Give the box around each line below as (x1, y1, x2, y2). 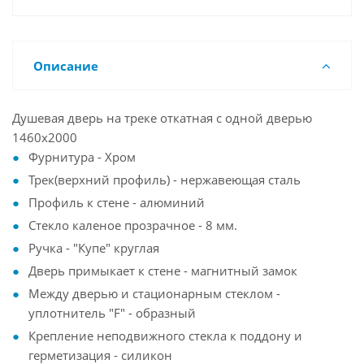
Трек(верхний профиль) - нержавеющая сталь (28, 171, 301, 188)
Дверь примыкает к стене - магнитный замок (28, 262, 297, 279)
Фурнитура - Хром (28, 149, 136, 165)
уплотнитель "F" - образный (28, 305, 196, 321)
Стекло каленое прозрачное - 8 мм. (28, 217, 237, 233)
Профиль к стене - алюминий (28, 194, 205, 210)
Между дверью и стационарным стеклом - (28, 285, 280, 301)
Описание (33, 58, 98, 74)
